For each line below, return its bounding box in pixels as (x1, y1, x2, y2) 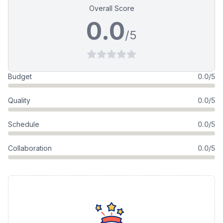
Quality (8, 96, 30, 105)
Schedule (8, 120, 39, 128)
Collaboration (8, 144, 52, 152)
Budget (8, 72, 32, 81)
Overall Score (89, 4, 134, 12)
